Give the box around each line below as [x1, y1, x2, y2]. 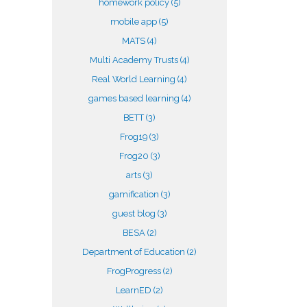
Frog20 [119, 151, 151, 161]
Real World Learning [92, 74, 177, 84]
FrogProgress [106, 266, 163, 276]
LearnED [116, 285, 153, 295]
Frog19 [120, 132, 149, 142]
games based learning [88, 93, 182, 103]
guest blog [112, 208, 158, 219]
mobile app [110, 16, 159, 27]
